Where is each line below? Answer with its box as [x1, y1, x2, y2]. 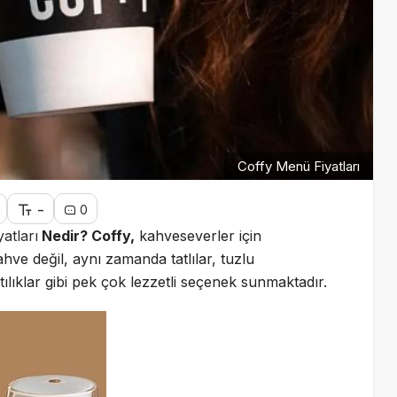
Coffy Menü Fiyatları [237, 157, 360, 175]
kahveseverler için [135, 226, 261, 245]
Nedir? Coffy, [38, 226, 135, 245]
